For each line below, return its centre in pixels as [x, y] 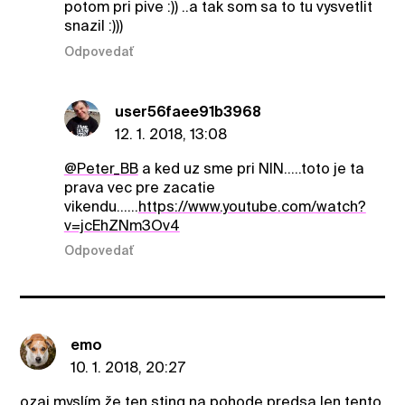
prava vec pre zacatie [139, 187]
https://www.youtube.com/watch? [252, 206]
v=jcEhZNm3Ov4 [122, 225]
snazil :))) [93, 26]
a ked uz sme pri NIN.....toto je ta [251, 168]
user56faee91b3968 [188, 111]
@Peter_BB [101, 168]
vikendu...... [101, 206]
